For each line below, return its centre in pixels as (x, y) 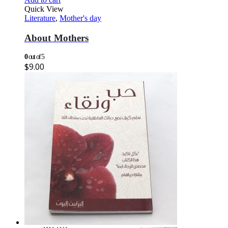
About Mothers (57, 38)
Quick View (44, 9)
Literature (40, 18)
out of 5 (36, 57)
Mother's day (80, 18)
